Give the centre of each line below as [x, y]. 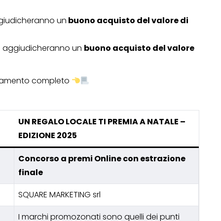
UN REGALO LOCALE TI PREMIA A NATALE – [102, 122]
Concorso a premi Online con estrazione [102, 159]
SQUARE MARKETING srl [59, 195]
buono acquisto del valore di [128, 21]
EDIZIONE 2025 [48, 136]
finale [31, 173]
